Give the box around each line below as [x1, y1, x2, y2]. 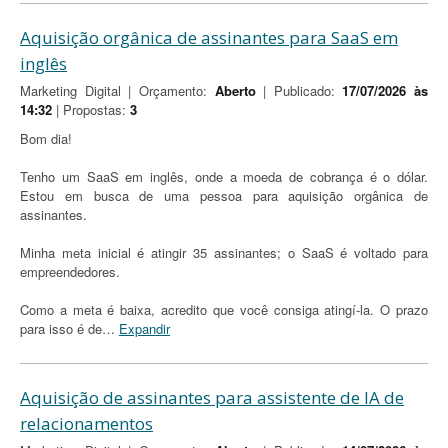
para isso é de [20, 319, 102, 338]
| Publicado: [255, 81, 343, 100]
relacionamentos [20, 412, 153, 435]
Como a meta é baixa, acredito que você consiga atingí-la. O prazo [20, 300, 428, 319]
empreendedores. [20, 262, 120, 281]
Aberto [214, 81, 256, 100]
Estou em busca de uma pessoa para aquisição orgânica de [20, 186, 428, 205]
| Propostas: [52, 100, 130, 119]
